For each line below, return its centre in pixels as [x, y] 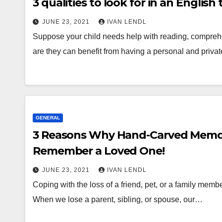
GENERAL [48, 117]
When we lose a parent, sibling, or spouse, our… [118, 199]
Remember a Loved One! [99, 151]
